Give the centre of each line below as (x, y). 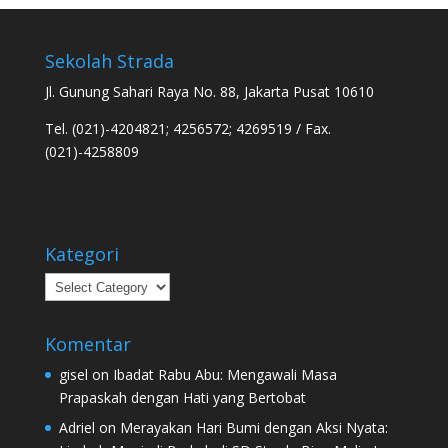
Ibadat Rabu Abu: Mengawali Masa (224, 375)
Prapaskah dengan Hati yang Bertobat (182, 398)
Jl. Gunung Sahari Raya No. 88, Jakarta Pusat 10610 (209, 91)
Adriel (76, 428)
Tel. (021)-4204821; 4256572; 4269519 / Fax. (187, 128)
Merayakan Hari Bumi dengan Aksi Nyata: (253, 428)
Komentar (87, 344)
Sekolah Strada (109, 61)
